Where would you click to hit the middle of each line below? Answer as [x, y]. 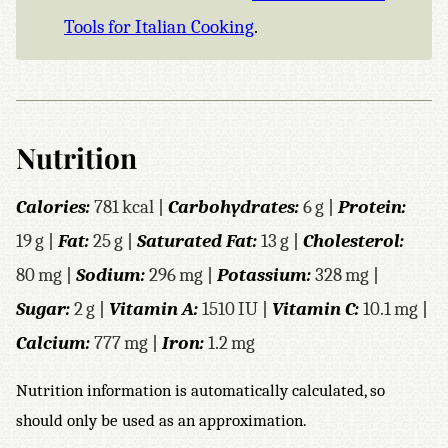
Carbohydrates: [235, 207]
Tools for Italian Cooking [159, 27]
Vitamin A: [155, 309]
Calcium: [55, 343]
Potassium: [266, 275]
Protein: [372, 207]
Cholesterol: [353, 241]
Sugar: [45, 309]
